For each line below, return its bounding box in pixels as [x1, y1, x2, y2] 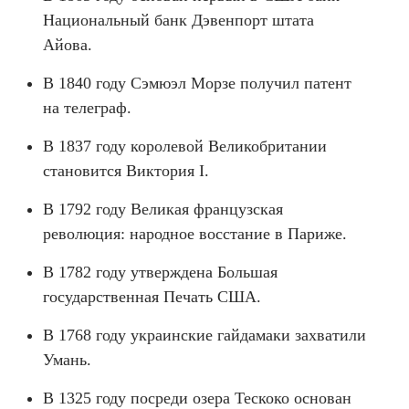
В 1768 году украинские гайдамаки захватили [43, 326, 366, 344]
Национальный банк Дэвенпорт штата [43, 11, 314, 29]
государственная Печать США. [43, 288, 261, 306]
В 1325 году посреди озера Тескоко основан [43, 389, 351, 407]
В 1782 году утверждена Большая [43, 263, 278, 281]
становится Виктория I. [43, 162, 209, 180]
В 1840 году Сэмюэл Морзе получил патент [43, 74, 351, 92]
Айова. [43, 36, 92, 54]
